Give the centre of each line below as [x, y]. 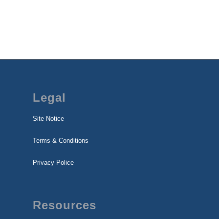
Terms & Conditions [61, 141]
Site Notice [48, 119]
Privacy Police [53, 163]
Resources [65, 205]
